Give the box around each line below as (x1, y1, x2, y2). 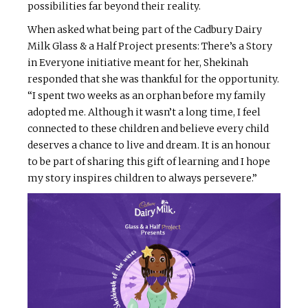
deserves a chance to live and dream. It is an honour (27, 139, 271, 152)
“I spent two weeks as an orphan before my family (27, 89, 265, 102)
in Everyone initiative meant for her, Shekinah (27, 56, 248, 69)
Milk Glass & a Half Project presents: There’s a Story (27, 40, 272, 53)
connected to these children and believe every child (27, 122, 269, 135)
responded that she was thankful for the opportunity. (27, 73, 279, 86)
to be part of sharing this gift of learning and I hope (27, 155, 270, 168)
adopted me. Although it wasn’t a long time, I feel (27, 106, 261, 119)
